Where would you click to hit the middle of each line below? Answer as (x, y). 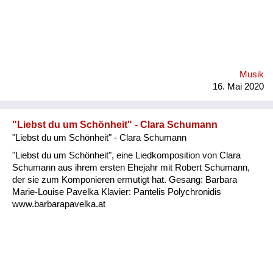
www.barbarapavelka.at (59, 204)
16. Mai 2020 (238, 86)
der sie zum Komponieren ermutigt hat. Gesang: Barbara (125, 179)
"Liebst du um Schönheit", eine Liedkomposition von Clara (126, 155)
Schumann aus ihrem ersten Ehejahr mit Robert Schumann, (131, 167)
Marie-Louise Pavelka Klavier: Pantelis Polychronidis (117, 192)
